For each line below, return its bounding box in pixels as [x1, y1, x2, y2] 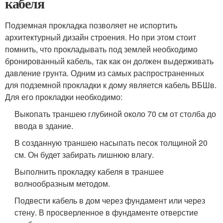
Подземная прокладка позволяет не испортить [5, 19, 177, 31]
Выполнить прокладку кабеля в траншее [14, 166, 164, 178]
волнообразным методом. [14, 178, 111, 190]
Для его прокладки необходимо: [5, 91, 122, 103]
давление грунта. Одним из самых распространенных [5, 67, 204, 79]
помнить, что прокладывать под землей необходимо [5, 43, 198, 55]
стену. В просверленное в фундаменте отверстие [14, 207, 199, 219]
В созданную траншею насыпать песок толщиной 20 [14, 137, 208, 149]
